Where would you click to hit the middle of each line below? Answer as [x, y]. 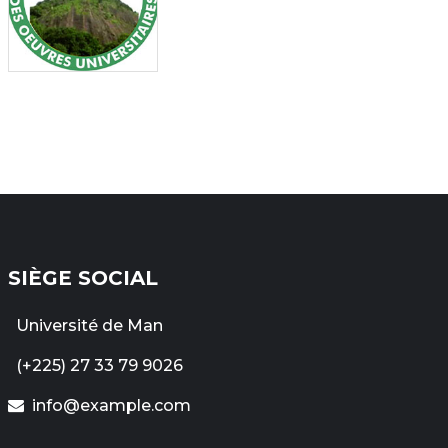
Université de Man [89, 326]
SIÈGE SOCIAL [83, 278]
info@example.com [111, 406]
